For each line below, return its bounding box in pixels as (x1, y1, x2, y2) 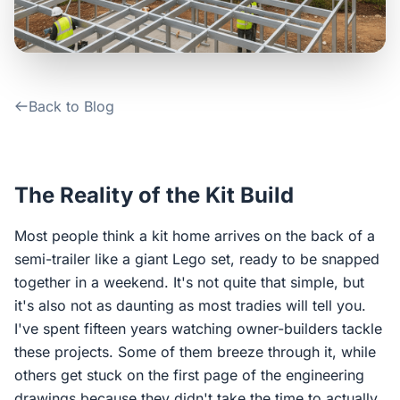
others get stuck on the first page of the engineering (14, 366, 364, 384)
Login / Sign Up (156, 81, 262, 99)
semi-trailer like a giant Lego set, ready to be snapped (14, 250, 379, 268)
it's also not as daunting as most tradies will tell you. (14, 296, 366, 314)
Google (230, 152, 267, 165)
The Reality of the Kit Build (14, 182, 294, 208)
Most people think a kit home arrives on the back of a (14, 227, 375, 245)
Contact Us (29, 5, 104, 23)
